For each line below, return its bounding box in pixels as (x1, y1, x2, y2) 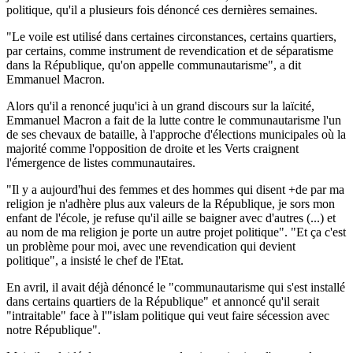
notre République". (6, 322, 101, 336)
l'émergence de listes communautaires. (6, 155, 195, 169)
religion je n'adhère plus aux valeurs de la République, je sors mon (6, 196, 335, 210)
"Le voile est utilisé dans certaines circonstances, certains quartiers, (6, 29, 336, 43)
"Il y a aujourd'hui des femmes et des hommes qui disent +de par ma (6, 182, 344, 196)
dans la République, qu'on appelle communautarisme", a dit (6, 58, 301, 72)
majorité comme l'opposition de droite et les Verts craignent (6, 141, 299, 155)
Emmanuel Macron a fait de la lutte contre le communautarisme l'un (6, 113, 341, 127)
